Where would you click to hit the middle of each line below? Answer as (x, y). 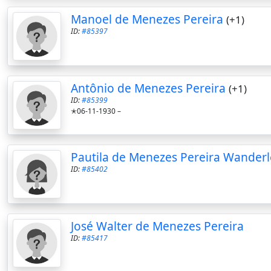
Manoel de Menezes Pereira (147, 19)
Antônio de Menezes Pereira (148, 88)
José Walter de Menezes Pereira (157, 226)
